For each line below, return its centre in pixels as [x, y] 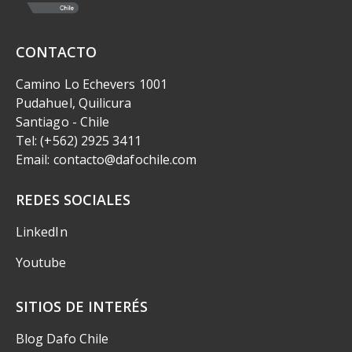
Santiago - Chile [63, 122]
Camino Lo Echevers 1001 [92, 84]
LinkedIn [42, 232]
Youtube [41, 263]
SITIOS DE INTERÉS [82, 307]
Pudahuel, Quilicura [74, 103]
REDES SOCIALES [73, 200]
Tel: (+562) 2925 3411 [79, 141]
